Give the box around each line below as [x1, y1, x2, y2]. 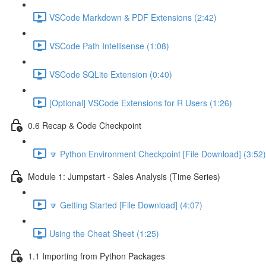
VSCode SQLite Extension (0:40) [49, 68, 172, 80]
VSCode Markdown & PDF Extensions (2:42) [49, 11, 217, 23]
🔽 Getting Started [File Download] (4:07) [49, 198, 202, 211]
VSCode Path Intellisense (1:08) [49, 39, 169, 52]
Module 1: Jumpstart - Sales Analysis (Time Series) [28, 170, 220, 182]
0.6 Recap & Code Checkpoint [28, 119, 141, 131]
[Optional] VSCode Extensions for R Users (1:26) [49, 96, 232, 109]
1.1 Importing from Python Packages [28, 249, 165, 262]
